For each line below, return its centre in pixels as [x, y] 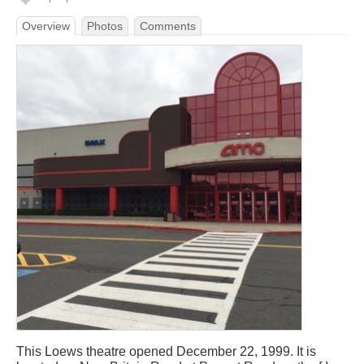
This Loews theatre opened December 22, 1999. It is [166, 351]
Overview [46, 26]
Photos [105, 26]
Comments [168, 26]
